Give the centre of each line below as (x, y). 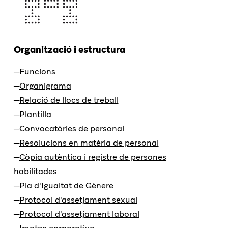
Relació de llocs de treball (69, 100)
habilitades (35, 172)
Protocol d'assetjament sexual (78, 200)
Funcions (37, 72)
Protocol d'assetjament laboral (79, 214)
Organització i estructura (69, 50)
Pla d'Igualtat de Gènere (66, 186)
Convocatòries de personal (72, 129)
